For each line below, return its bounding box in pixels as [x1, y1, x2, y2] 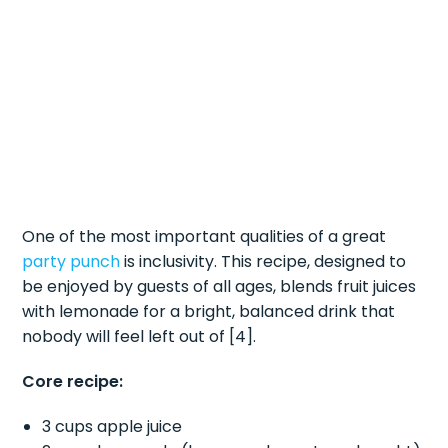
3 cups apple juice [42, 414, 183, 438]
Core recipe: [22, 369, 124, 393]
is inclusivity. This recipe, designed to [120, 249, 407, 273]
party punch [22, 249, 121, 273]
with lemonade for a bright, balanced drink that [22, 299, 396, 323]
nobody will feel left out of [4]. [22, 324, 257, 348]
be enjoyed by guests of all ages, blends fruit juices [22, 274, 417, 298]
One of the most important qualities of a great [22, 224, 387, 248]
